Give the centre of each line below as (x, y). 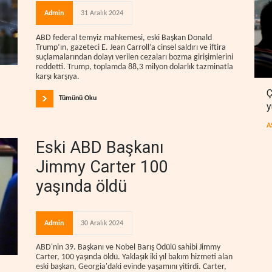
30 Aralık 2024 (102, 223)
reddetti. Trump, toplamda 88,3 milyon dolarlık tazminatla (134, 67)
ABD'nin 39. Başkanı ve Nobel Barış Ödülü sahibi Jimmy (128, 248)
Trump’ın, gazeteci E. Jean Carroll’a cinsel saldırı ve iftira (131, 47)
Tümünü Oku (78, 98)
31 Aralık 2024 (102, 13)
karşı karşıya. (58, 76)
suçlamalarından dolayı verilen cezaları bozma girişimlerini (134, 57)
